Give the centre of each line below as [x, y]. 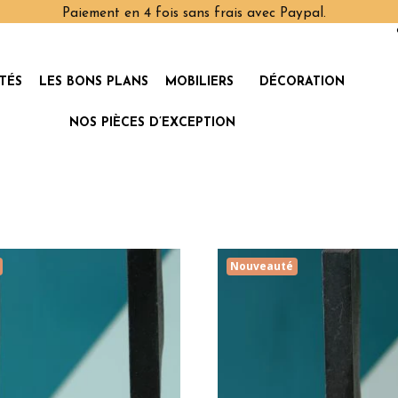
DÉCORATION [302, 82]
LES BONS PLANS [93, 82]
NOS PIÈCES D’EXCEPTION [153, 123]
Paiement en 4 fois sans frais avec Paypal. [195, 13]
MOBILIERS [199, 82]
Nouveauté [262, 266]
